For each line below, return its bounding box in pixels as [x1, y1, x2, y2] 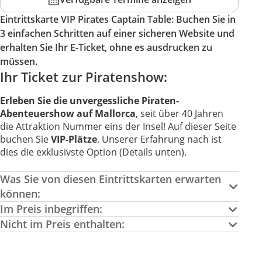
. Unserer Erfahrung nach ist [97, 133, 222, 146]
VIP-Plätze [51, 133, 97, 146]
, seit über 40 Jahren [136, 107, 223, 120]
